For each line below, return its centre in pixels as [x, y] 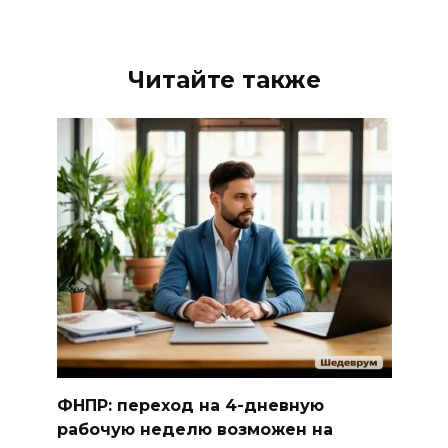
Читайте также [224, 79]
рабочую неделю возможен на [194, 429]
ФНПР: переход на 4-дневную [190, 405]
